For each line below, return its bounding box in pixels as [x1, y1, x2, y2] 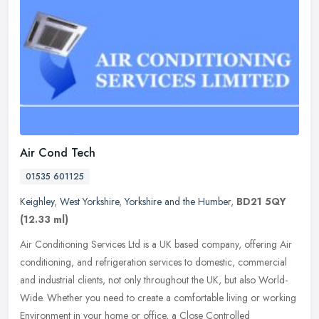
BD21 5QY [236, 194, 286, 209]
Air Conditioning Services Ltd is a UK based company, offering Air [20, 237, 292, 252]
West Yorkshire [60, 194, 119, 209]
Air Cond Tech [20, 145, 95, 162]
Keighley [20, 194, 54, 209]
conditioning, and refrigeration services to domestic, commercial [20, 255, 287, 270]
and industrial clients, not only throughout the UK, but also [20, 273, 256, 288]
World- [258, 273, 288, 288]
